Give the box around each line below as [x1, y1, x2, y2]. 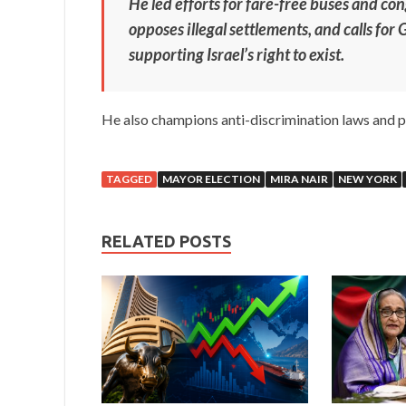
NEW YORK [338, 172, 397, 187]
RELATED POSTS [101, 232, 231, 251]
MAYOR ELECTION [162, 172, 260, 187]
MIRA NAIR [270, 172, 328, 187]
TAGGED [106, 172, 152, 187]
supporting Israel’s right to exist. [129, 44, 344, 65]
